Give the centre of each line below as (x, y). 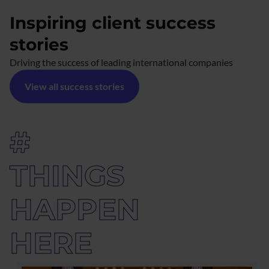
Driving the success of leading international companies (121, 62)
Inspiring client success (113, 23)
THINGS (67, 178)
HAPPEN (75, 212)
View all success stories (74, 86)
